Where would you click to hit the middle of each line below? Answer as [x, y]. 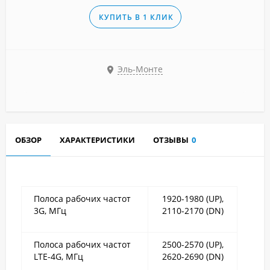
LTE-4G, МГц [58, 256]
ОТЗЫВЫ [171, 140]
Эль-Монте [140, 69]
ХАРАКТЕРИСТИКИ [97, 140]
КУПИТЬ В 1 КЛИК [136, 17]
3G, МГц [50, 211]
